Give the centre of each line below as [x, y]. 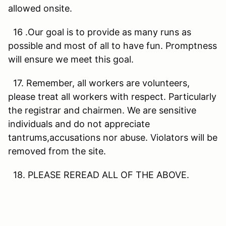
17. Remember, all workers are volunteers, [99, 83]
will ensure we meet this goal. [73, 59]
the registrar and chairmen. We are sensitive [102, 110]
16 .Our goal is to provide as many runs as [100, 32]
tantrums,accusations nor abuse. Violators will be [113, 137]
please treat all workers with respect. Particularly [112, 96]
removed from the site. [57, 151]
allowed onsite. [40, 8]
